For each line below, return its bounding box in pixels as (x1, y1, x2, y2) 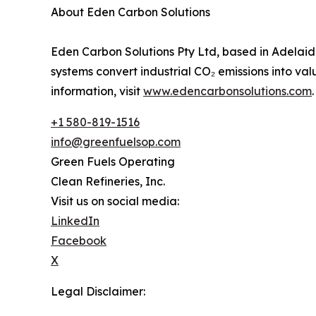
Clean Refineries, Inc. (51, 174, 165, 189)
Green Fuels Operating (51, 154, 175, 169)
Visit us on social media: (51, 194, 179, 209)
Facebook (51, 233, 107, 248)
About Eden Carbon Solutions (51, 5, 210, 20)
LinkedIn (51, 214, 99, 229)
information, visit (51, 84, 143, 99)
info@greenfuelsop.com (51, 135, 181, 150)
